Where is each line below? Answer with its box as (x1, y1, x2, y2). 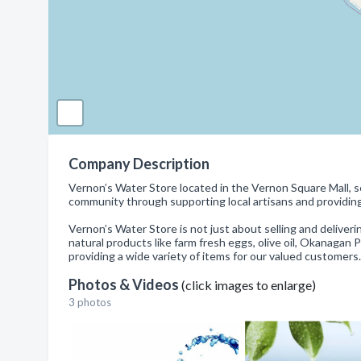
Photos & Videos (68, 276, 181, 293)
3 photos (68, 296, 111, 309)
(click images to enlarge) (181, 277, 316, 293)
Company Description (68, 155, 210, 172)
